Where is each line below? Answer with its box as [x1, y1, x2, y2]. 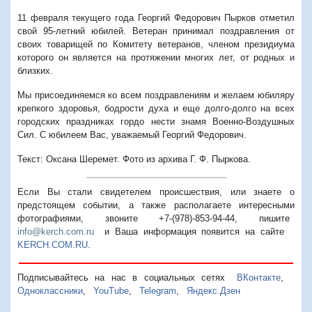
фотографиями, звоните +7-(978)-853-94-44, [17, 213, 259, 224]
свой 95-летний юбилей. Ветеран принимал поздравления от [17, 26, 295, 37]
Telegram [139, 286, 176, 297]
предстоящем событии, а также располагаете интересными [17, 200, 295, 211]
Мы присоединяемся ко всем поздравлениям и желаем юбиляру [17, 90, 295, 101]
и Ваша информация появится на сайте [94, 226, 295, 237]
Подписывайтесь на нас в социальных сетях [17, 272, 237, 283]
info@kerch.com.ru [17, 226, 94, 237]
